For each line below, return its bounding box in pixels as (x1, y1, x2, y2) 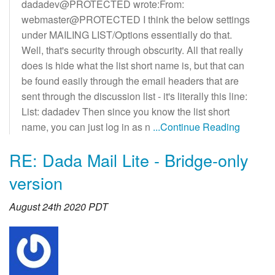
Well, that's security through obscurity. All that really (21, 42, 243, 57)
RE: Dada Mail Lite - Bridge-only (9, 147, 249, 172)
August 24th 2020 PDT (9, 199, 108, 214)
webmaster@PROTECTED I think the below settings (21, 12, 250, 26)
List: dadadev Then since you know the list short (21, 104, 230, 118)
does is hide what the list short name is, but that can (21, 58, 244, 72)
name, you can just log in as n (21, 119, 153, 134)
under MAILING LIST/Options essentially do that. (21, 27, 232, 42)
